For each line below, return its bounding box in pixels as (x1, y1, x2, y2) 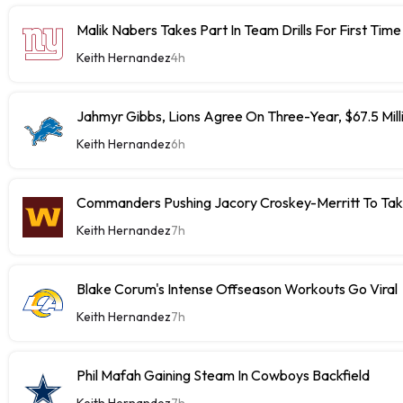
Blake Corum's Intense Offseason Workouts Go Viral (76, 279, 398, 298)
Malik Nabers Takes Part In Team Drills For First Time (76, 20, 401, 39)
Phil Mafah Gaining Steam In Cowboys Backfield (76, 365, 370, 384)
